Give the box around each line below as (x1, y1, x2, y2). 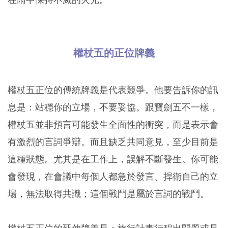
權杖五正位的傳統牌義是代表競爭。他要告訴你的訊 (8, 84, 218, 96)
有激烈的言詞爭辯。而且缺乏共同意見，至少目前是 (8, 136, 218, 148)
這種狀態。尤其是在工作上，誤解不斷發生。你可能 (8, 154, 218, 165)
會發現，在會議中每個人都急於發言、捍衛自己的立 (8, 171, 218, 182)
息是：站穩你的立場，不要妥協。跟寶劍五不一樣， (8, 102, 218, 113)
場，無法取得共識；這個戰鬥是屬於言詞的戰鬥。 (8, 188, 209, 199)
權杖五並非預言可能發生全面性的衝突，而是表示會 (8, 119, 218, 130)
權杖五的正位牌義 (73, 47, 155, 60)
